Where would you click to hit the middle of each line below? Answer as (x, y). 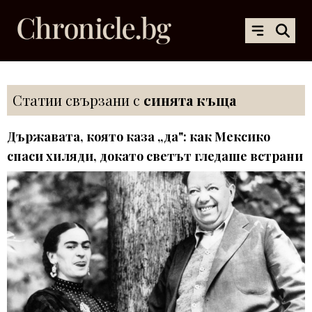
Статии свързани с (78, 100)
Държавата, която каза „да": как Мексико (139, 136)
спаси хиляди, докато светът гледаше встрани (155, 156)
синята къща (190, 100)
